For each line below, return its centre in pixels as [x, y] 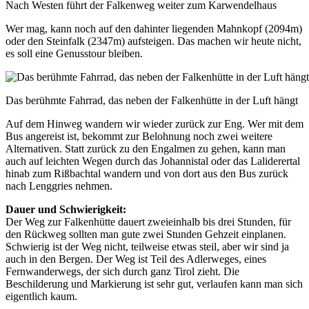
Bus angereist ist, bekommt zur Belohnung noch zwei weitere [139, 136]
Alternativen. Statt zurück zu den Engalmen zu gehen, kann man [146, 148]
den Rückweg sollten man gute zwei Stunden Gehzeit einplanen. [146, 234]
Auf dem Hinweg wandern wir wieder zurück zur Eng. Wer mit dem [154, 123]
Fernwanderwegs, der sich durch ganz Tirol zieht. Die [122, 271]
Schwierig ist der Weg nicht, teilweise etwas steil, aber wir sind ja [147, 246]
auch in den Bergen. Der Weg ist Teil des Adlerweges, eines [136, 259]
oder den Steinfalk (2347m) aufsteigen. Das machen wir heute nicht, [153, 41]
